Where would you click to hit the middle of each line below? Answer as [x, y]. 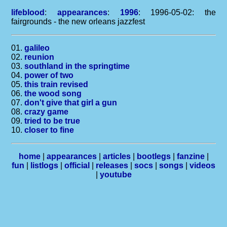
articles [117, 156]
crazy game [47, 112]
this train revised [56, 84]
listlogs [44, 165]
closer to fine [49, 130]
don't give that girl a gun [71, 103]
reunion [40, 57]
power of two [49, 75]
